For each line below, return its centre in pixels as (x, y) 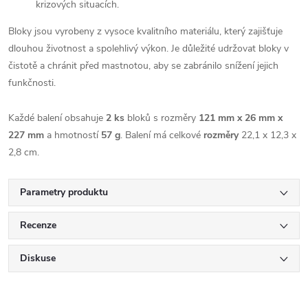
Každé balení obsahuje (57, 118)
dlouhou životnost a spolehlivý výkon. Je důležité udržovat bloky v (148, 48)
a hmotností (73, 135)
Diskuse (38, 258)
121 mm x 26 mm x (241, 118)
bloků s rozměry (162, 118)
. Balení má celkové (162, 135)
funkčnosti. (32, 82)
